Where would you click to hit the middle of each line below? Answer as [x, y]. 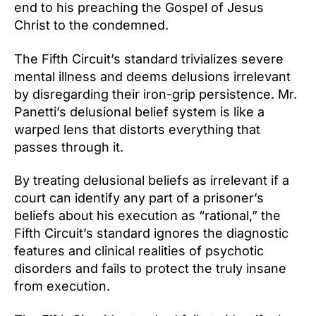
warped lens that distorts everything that [137, 129]
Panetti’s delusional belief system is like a [139, 111]
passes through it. [69, 147]
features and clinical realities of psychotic [139, 251]
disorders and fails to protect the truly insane [150, 269]
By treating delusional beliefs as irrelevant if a [152, 181]
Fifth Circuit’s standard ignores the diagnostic [151, 233]
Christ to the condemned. [91, 25]
